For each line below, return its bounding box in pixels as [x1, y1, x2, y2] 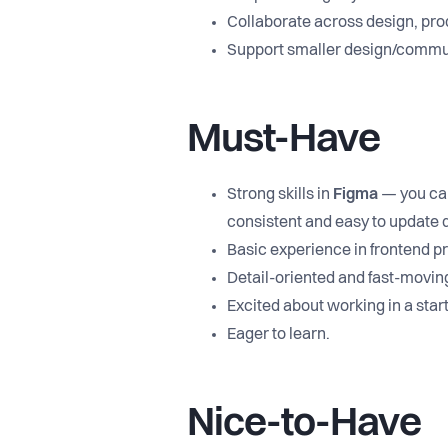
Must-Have [187, 121, 380, 161]
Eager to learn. [227, 327, 330, 343]
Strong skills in [227, 187, 333, 203]
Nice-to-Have [187, 405, 421, 445]
